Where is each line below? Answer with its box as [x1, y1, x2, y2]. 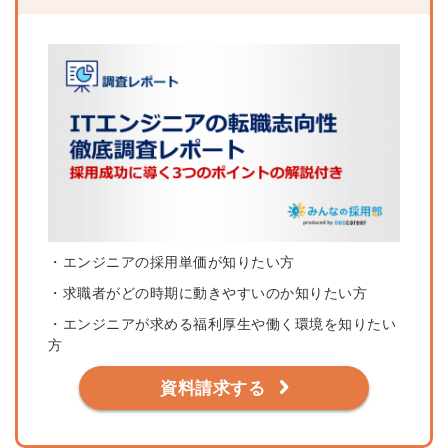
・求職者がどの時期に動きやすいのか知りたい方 [48, 285, 367, 302]
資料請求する [160, 379, 266, 399]
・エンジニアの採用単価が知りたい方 [48, 254, 295, 271]
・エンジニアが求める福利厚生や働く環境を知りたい [48, 316, 396, 333]
